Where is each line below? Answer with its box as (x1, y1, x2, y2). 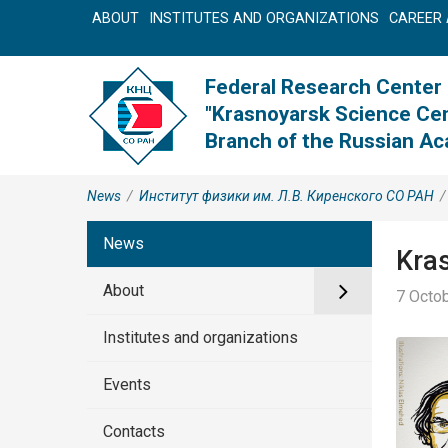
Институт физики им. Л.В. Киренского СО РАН (139, 188, 434, 204)
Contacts (103, 422, 165, 442)
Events (103, 375, 151, 395)
